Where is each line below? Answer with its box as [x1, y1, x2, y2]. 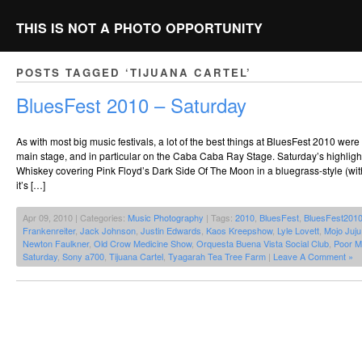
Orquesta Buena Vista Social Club [196, 237, 329, 250]
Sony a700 [62, 250, 104, 263]
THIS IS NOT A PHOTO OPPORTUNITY [16, 19, 263, 37]
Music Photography [128, 211, 204, 225]
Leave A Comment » [273, 250, 353, 263]
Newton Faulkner [23, 237, 89, 250]
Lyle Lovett [277, 224, 319, 238]
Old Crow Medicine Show [94, 237, 192, 250]
